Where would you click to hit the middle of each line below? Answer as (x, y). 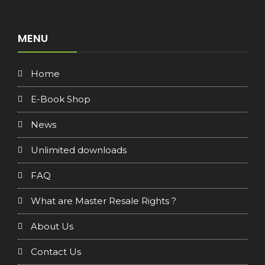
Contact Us (56, 251)
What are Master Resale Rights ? (104, 201)
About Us (52, 226)
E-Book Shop (61, 99)
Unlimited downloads (79, 150)
